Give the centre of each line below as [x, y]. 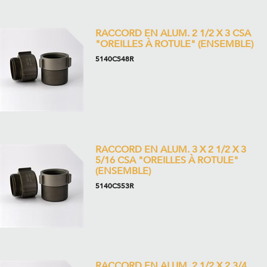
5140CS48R [114, 59]
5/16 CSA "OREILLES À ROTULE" [167, 160]
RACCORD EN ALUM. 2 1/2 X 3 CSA [173, 33]
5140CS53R [114, 186]
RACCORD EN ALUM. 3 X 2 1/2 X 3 [171, 150]
